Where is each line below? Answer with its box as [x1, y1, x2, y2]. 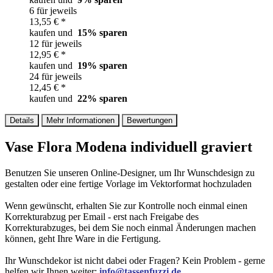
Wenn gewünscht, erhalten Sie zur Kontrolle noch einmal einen [5, 200, 247, 211]
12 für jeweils [29, 38, 82, 49]
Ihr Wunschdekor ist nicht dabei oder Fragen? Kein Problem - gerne [5, 255, 265, 266]
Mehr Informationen [46, 116, 115, 126]
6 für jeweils [29, 5, 77, 16]
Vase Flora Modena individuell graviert [5, 139, 252, 155]
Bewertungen [127, 116, 172, 126]
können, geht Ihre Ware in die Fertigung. [5, 233, 161, 244]
